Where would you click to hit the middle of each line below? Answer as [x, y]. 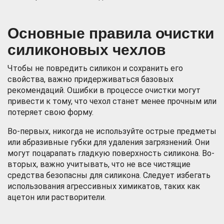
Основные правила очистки [111, 33]
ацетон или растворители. [57, 197]
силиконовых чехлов [86, 50]
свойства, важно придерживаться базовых [90, 79]
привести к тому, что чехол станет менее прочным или [112, 101]
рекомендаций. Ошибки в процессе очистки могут [104, 90]
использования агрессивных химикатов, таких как [104, 186]
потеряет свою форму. [50, 112]
